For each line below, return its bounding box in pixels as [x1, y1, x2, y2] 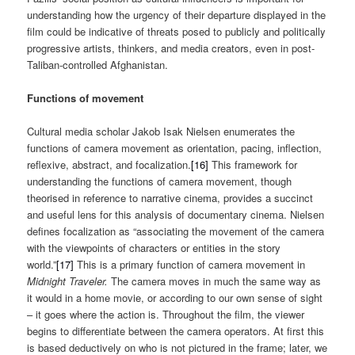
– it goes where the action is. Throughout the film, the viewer [27, 306, 305, 322]
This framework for [208, 156, 298, 172]
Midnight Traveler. [27, 273, 109, 288]
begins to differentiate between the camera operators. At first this [27, 323, 325, 338]
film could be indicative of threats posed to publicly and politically [27, 23, 326, 39]
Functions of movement [27, 90, 144, 105]
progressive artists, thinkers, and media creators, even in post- [27, 40, 315, 55]
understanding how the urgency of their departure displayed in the [27, 6, 326, 22]
